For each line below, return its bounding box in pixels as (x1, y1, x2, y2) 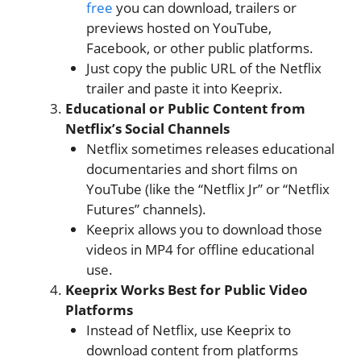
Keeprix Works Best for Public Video (65, 280, 308, 300)
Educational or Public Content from (65, 99, 305, 118)
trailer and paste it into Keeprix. (85, 79, 283, 98)
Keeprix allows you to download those (85, 220, 322, 239)
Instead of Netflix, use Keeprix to (85, 321, 291, 340)
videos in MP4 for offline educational (85, 240, 314, 259)
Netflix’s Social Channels (65, 119, 230, 139)
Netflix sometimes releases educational (85, 139, 334, 159)
